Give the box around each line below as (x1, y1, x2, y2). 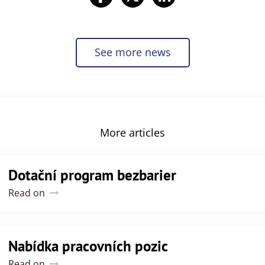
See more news (94, 44, 171, 59)
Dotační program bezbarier (8, 165, 177, 185)
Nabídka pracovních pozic (8, 236, 169, 256)
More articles (100, 125, 165, 140)
